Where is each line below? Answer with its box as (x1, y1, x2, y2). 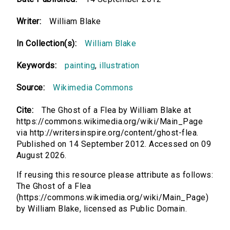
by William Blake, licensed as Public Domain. (16, 204, 187, 214)
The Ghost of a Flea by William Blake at (42, 105, 191, 116)
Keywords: (16, 61, 57, 71)
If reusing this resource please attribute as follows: (16, 170, 214, 180)
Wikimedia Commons (53, 83, 133, 93)
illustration (99, 61, 140, 71)
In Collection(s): (16, 39, 77, 49)
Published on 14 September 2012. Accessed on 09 (16, 139, 212, 149)
